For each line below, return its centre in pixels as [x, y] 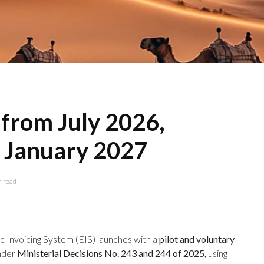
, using [216, 253]
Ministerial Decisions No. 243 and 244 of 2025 [111, 253]
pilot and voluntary [197, 239]
